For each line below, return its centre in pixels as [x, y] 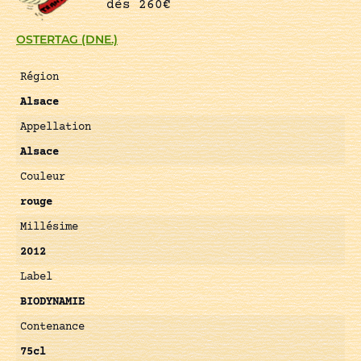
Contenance [52, 328]
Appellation [56, 128]
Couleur [43, 178]
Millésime [49, 228]
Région [39, 78]
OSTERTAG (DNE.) [67, 40]
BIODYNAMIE [52, 303]
